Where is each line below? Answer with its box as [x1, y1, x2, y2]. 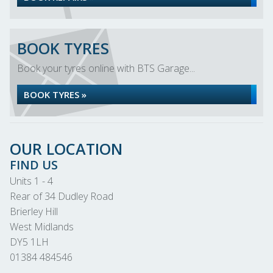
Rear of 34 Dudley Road [10, 190, 113, 203]
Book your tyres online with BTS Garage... [17, 62, 195, 75]
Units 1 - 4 [10, 174, 53, 188]
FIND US [10, 157, 58, 173]
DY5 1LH [10, 235, 49, 249]
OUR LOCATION [10, 138, 122, 159]
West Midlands [10, 220, 74, 233]
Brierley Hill [10, 205, 58, 218]
